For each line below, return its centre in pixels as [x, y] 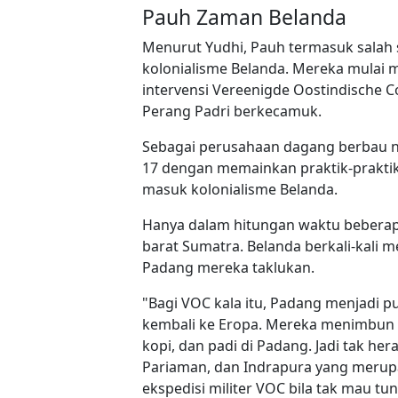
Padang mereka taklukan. [228, 267]
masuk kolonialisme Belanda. [240, 189]
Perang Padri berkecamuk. [232, 111]
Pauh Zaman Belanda [244, 16]
